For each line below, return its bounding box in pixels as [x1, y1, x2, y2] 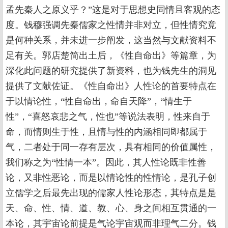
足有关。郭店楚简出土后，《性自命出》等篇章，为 [6, 50, 216, 61]
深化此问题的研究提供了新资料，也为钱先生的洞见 [6, 66, 216, 76]
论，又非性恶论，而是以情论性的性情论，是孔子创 [6, 173, 216, 183]
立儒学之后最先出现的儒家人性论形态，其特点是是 [6, 188, 216, 198]
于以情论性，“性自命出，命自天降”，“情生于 [6, 96, 192, 106]
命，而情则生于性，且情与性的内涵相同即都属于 [6, 127, 207, 137]
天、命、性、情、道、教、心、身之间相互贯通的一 [6, 203, 216, 213]
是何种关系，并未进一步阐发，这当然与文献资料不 [6, 35, 216, 45]
